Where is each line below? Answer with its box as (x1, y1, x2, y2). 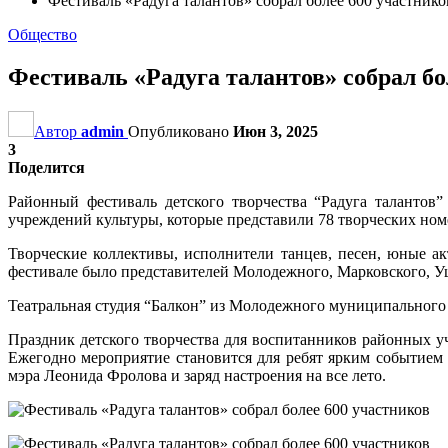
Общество (8, 26, 77, 43)
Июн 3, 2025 (233, 122, 318, 140)
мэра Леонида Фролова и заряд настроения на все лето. (8, 366, 386, 384)
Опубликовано (128, 122, 233, 140)
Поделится (8, 158, 85, 176)
